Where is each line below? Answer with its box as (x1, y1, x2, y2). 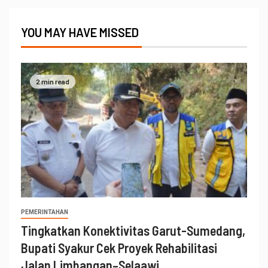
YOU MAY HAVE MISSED (21, 25, 139, 40)
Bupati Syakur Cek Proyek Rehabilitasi (21, 240, 217, 256)
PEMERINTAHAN (21, 209, 68, 216)
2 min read (36, 77, 69, 86)
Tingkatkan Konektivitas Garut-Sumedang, (21, 223, 245, 239)
